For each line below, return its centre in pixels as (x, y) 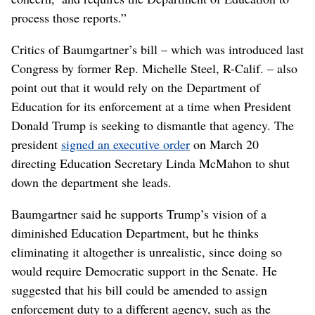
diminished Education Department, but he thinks (135, 232)
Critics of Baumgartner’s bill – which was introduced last (157, 49)
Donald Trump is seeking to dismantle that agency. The (153, 125)
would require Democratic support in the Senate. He (144, 270)
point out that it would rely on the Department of (136, 87)
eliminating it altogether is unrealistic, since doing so (147, 251)
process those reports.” (69, 17)
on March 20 (224, 144)
